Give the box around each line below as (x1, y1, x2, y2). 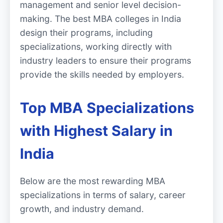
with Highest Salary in (20, 122, 173, 140)
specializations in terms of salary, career (20, 190, 186, 200)
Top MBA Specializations (20, 99, 194, 117)
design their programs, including (20, 27, 153, 38)
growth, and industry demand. (20, 204, 144, 214)
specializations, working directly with (20, 41, 172, 52)
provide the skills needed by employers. (20, 69, 184, 80)
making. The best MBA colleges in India (20, 13, 181, 24)
